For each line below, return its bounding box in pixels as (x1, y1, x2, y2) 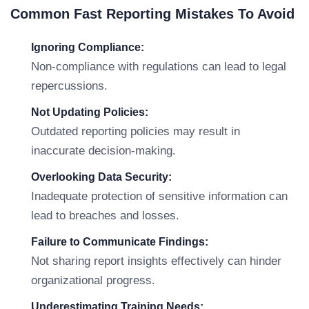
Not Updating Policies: (31, 106, 148, 118)
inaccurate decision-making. (31, 144, 176, 157)
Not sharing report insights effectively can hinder (31, 255, 281, 268)
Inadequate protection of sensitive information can (31, 190, 288, 203)
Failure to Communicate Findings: (31, 236, 208, 248)
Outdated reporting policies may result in (31, 125, 240, 138)
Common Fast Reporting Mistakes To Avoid (10, 6, 295, 21)
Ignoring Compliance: (31, 41, 144, 53)
